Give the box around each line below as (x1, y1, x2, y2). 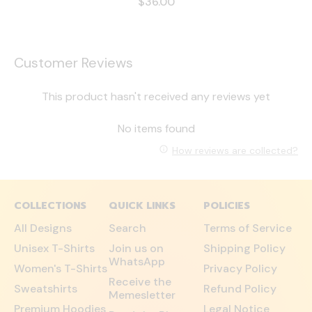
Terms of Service (203, 221, 292, 235)
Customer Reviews (14, 54, 133, 72)
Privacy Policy (203, 261, 277, 276)
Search (109, 221, 146, 235)
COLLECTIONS (14, 198, 86, 213)
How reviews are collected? (172, 143, 298, 157)
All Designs (14, 221, 72, 235)
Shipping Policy (203, 241, 286, 256)
